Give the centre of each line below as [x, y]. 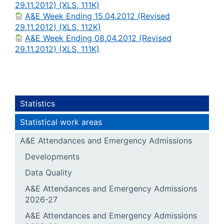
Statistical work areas [61, 122]
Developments [52, 156]
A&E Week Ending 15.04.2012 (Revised [97, 16]
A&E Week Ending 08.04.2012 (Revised [98, 38]
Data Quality [48, 172]
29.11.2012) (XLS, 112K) [58, 27]
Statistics [37, 103]
